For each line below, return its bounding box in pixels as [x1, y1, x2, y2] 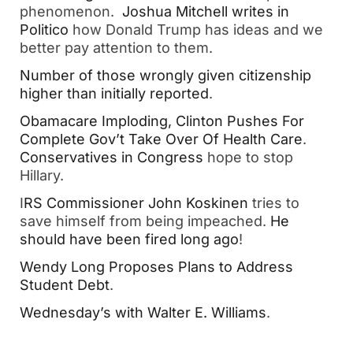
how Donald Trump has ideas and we [72, 21, 323, 38]
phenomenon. [20, 3, 122, 20]
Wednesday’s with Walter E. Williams [20, 304, 266, 321]
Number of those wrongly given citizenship [20, 67, 311, 84]
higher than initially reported [20, 85, 209, 102]
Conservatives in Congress [20, 149, 203, 165]
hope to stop [203, 149, 293, 165]
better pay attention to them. [20, 39, 217, 56]
